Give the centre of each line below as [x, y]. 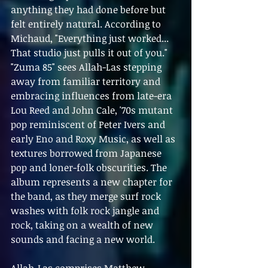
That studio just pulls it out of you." [89, 53]
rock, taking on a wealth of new [83, 225]
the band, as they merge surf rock [87, 197]
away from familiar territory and [87, 82]
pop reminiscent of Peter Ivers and [89, 125]
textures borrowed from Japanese [87, 153]
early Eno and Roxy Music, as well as [94, 139]
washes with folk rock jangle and [86, 211]
